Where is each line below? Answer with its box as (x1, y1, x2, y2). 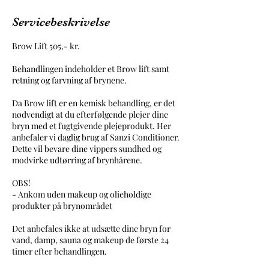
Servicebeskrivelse (12, 15, 110, 29)
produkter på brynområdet (12, 200, 112, 211)
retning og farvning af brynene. (12, 74, 127, 86)
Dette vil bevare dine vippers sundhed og (12, 143, 162, 154)
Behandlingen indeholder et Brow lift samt (12, 63, 169, 74)
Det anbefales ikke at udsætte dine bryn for (12, 223, 171, 234)
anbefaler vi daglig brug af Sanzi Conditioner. (12, 131, 180, 143)
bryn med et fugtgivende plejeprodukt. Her (12, 120, 171, 131)
